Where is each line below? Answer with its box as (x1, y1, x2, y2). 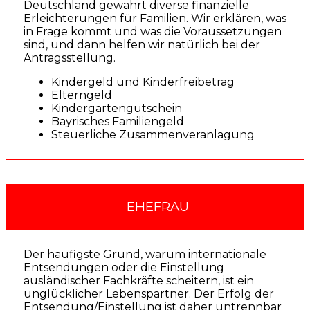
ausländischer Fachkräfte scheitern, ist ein (24, 273, 254, 287)
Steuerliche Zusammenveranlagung (51, 128, 255, 142)
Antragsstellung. (24, 51, 116, 65)
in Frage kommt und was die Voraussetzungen (24, 25, 282, 39)
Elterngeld (51, 89, 112, 102)
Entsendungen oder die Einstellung (24, 260, 224, 274)
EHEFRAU (127, 198, 189, 215)
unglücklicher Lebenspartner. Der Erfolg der (24, 286, 274, 300)
